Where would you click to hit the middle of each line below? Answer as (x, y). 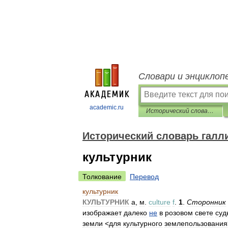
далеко (135, 213)
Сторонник (206, 202)
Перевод (144, 177)
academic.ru (107, 107)
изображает (102, 213)
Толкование (102, 177)
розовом (179, 213)
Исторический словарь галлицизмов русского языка (211, 111)
